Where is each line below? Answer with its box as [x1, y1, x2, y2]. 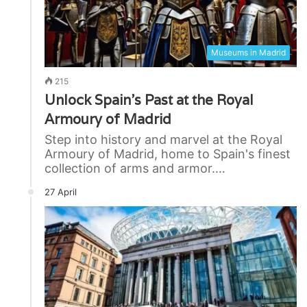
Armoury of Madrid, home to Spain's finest [45, 146, 291, 161]
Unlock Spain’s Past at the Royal [45, 90, 254, 109]
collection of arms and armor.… [45, 160, 225, 175]
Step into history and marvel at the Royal [45, 132, 282, 147]
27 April [45, 186, 77, 197]
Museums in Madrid [211, 47, 286, 58]
